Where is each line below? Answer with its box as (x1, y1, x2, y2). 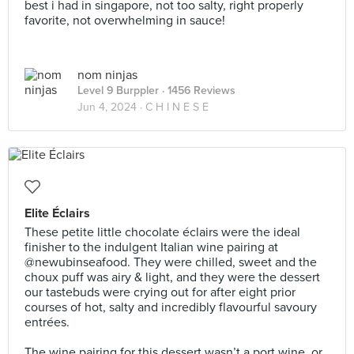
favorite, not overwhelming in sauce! (24, 13, 225, 28)
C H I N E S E (145, 100, 209, 114)
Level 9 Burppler (77, 84, 159, 97)
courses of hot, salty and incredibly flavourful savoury (24, 299, 317, 315)
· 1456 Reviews (159, 84, 235, 97)
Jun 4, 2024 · (77, 100, 145, 114)
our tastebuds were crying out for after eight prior (24, 284, 296, 300)
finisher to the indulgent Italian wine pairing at (24, 239, 278, 255)
